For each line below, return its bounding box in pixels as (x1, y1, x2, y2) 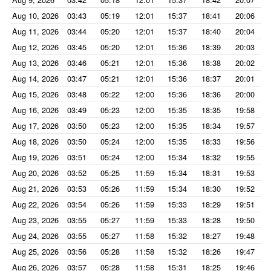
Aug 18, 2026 (12, 135, 59, 147)
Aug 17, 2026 (12, 120, 59, 131)
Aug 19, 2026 (12, 151, 59, 163)
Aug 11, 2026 (12, 25, 59, 37)
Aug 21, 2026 (12, 183, 59, 194)
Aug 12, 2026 (12, 41, 59, 53)
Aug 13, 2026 (12, 57, 59, 68)
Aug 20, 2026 (12, 167, 59, 178)
